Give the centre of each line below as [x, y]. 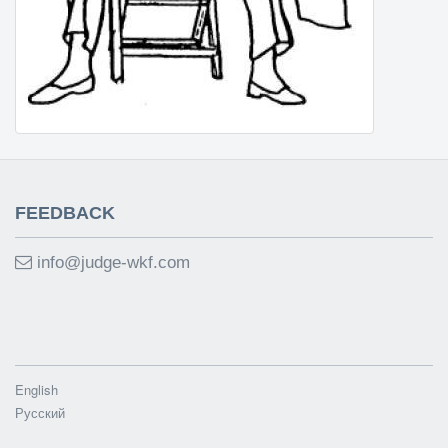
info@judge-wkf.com [111, 262]
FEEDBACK [65, 212]
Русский [40, 412]
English [36, 389]
